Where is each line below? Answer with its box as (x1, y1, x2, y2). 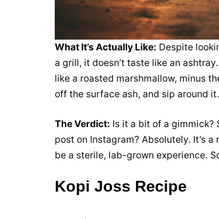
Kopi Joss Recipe (55, 177, 187, 196)
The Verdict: (55, 118, 110, 130)
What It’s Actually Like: (55, 42, 156, 53)
